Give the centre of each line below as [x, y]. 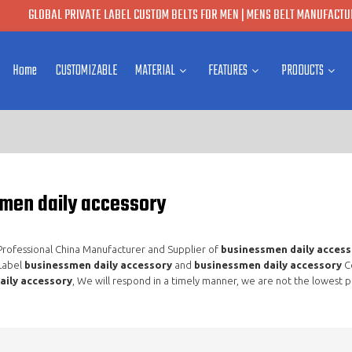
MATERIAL [156, 71]
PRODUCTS [302, 71]
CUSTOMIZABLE [86, 71]
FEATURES [228, 71]
